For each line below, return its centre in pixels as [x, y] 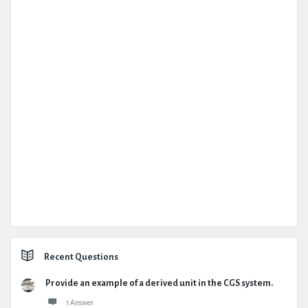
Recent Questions [81, 257]
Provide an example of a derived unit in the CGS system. [159, 283]
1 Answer [80, 302]
